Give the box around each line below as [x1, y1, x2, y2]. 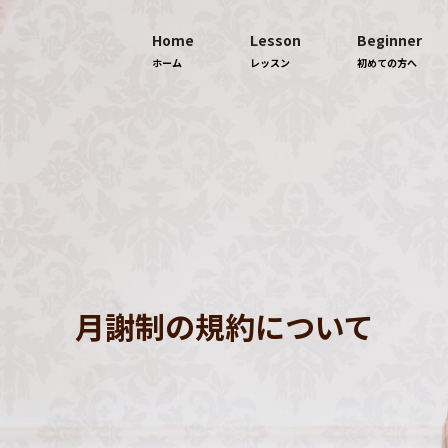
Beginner [357, 30, 422, 50]
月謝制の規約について [74, 304, 374, 348]
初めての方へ [357, 55, 417, 70]
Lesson [250, 30, 301, 50]
